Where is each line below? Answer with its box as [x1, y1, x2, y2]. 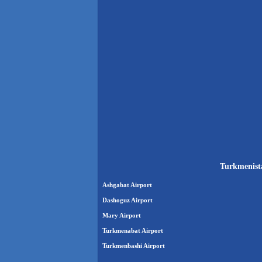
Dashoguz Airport [102, 196, 153, 204]
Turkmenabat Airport [102, 227, 163, 235]
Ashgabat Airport [102, 181, 152, 189]
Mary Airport [102, 212, 141, 219]
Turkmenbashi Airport [102, 242, 165, 250]
